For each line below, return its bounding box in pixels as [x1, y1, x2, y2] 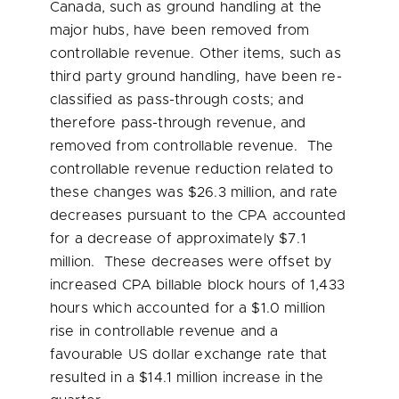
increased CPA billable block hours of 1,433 [50, 278, 345, 292]
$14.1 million [139, 370, 218, 385]
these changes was [50, 185, 188, 199]
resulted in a [50, 370, 140, 385]
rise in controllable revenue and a [50, 324, 279, 338]
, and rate [271, 185, 338, 199]
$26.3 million [187, 185, 272, 199]
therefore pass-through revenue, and [50, 116, 306, 130]
